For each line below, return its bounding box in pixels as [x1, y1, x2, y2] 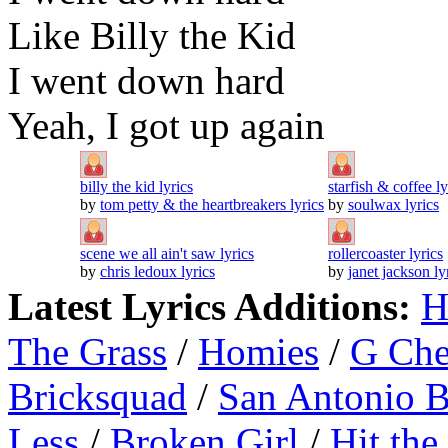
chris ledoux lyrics [100, 262, 215, 280]
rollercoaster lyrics [328, 244, 443, 262]
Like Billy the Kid [8, 13, 296, 57]
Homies [198, 329, 319, 373]
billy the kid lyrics [80, 177, 193, 195]
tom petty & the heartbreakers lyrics [100, 195, 324, 213]
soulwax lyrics [348, 195, 439, 213]
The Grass [8, 329, 167, 373]
